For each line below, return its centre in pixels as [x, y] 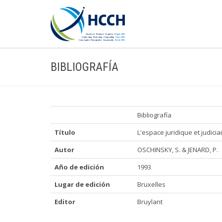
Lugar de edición [82, 184]
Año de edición [79, 167]
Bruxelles [151, 184]
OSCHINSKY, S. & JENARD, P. [178, 150]
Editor [65, 202]
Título [65, 132]
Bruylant [150, 202]
